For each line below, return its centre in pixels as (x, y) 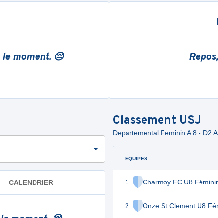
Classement (146, 121)
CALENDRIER (31, 182)
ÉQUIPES (136, 158)
